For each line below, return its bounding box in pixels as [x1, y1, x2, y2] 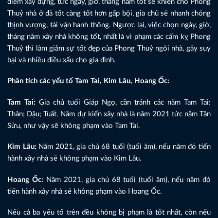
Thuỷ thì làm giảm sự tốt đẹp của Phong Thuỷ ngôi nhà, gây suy [7, 44, 211, 52]
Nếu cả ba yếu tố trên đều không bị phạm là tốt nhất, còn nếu [7, 209, 211, 217]
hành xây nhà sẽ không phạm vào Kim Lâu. [7, 155, 142, 163]
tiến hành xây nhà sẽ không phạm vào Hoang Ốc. [7, 187, 162, 195]
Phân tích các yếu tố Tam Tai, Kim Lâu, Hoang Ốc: [7, 77, 169, 85]
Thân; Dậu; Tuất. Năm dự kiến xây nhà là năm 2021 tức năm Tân [7, 110, 211, 118]
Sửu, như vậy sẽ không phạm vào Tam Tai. [7, 122, 140, 129]
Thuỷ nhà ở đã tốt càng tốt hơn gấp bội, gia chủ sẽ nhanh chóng [7, 9, 211, 17]
